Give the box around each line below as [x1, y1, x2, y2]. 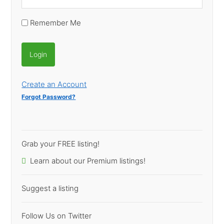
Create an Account [21, 79, 87, 89]
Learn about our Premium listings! [30, 155, 146, 165]
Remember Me [30, 17, 81, 27]
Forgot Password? [21, 92, 76, 100]
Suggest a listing [21, 183, 79, 193]
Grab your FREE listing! [21, 138, 100, 148]
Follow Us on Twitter [21, 210, 92, 220]
